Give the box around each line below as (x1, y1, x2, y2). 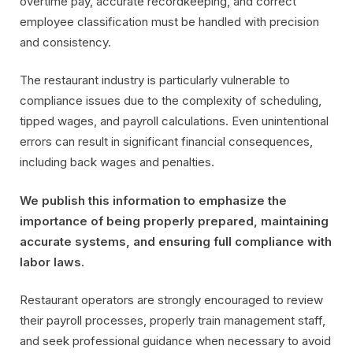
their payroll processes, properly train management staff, (20, 313, 325, 329)
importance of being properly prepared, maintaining (20, 213, 329, 229)
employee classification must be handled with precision (20, 13, 319, 29)
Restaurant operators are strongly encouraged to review (20, 292, 323, 308)
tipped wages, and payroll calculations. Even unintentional (20, 113, 329, 129)
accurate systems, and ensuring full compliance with (20, 233, 332, 249)
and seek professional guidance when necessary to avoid (20, 333, 331, 349)
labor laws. (20, 254, 84, 269)
